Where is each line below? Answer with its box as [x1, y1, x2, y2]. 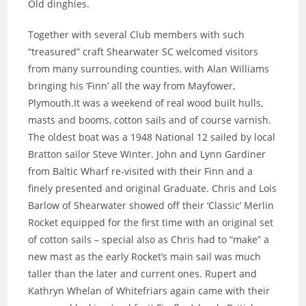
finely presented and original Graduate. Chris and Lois [28, 182, 277, 195]
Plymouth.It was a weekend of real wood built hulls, [28, 96, 264, 109]
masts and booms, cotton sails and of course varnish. [28, 113, 272, 126]
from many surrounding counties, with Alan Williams [28, 62, 270, 75]
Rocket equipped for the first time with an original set [28, 216, 274, 229]
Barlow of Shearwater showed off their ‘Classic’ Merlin [28, 199, 275, 212]
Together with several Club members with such [28, 28, 245, 41]
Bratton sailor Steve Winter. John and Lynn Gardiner [28, 148, 266, 161]
